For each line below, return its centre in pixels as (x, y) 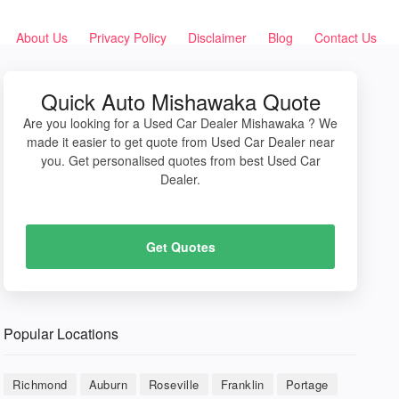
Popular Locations (61, 334)
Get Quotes (180, 247)
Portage (307, 384)
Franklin (242, 384)
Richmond (40, 384)
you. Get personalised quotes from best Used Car (180, 160)
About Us (42, 37)
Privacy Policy (128, 37)
